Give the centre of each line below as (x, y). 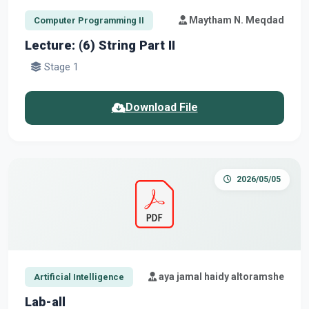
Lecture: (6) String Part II (100, 45)
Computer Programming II (89, 20)
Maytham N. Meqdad (236, 20)
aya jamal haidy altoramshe (220, 276)
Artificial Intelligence (79, 277)
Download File (161, 108)
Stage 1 (60, 67)
